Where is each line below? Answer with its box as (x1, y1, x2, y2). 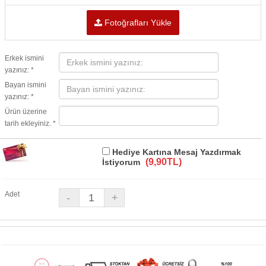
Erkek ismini (5, 54, 44, 62)
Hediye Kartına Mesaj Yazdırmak (109, 147, 241, 157)
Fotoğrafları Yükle (102, 18, 172, 27)
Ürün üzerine (5, 107, 47, 116)
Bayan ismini (5, 81, 46, 89)
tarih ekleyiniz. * (5, 119, 56, 128)
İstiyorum (102, 157, 142, 167)
